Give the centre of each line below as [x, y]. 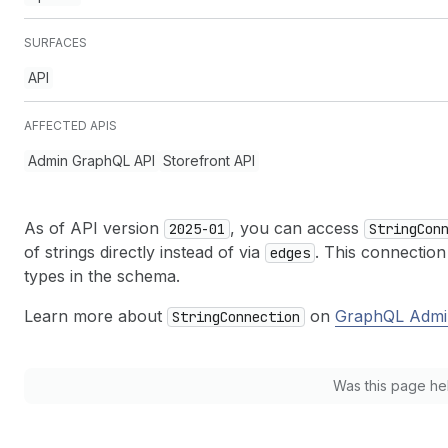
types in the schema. [102, 276]
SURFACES [55, 42]
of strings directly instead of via [144, 252]
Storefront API [209, 160]
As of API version [94, 228]
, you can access [297, 228]
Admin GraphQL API [91, 160]
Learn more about [95, 316]
